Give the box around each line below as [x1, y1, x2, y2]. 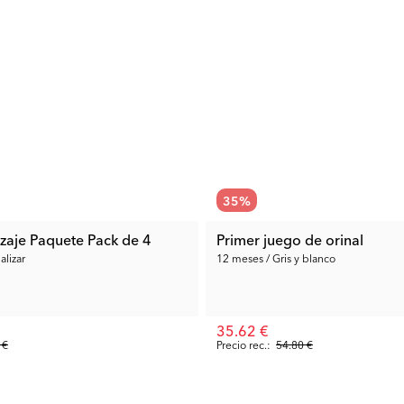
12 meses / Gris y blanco [216, 250, 335, 265]
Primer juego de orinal [216, 229, 363, 249]
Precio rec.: [216, 336, 271, 352]
